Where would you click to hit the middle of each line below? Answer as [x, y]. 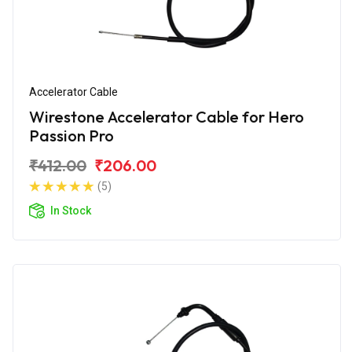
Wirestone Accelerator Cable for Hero [167, 116]
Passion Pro [71, 135]
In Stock [71, 210]
